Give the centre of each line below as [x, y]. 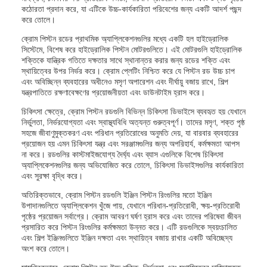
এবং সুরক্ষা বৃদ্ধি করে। [52, 176]
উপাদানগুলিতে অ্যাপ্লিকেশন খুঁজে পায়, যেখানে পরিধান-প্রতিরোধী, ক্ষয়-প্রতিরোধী [131, 206]
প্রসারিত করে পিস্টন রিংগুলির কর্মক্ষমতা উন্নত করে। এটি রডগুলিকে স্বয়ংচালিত [129, 227]
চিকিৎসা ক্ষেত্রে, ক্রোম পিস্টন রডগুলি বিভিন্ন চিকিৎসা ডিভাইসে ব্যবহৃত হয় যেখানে [133, 111]
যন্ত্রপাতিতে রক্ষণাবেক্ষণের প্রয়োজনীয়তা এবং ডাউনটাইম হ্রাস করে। [113, 92]
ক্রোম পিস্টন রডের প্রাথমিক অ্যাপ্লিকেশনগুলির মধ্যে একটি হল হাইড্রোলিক [125, 39]
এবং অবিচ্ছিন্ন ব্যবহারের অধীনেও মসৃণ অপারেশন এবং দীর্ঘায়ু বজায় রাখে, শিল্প [125, 82]
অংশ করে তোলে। [46, 249]
